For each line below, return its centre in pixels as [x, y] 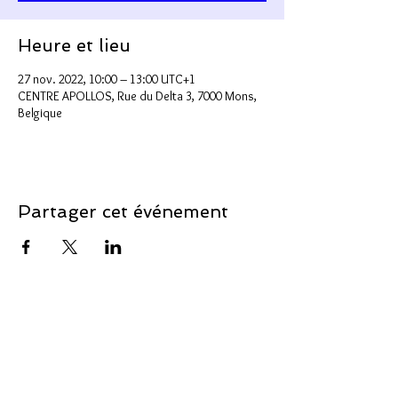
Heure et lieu [74, 46]
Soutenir [53, 322]
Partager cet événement [123, 212]
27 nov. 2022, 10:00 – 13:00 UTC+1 [107, 80]
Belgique [40, 113]
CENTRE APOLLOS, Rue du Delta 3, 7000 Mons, [137, 96]
